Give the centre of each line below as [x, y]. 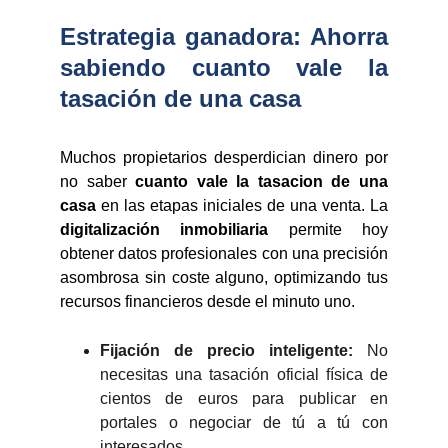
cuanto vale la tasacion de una [257, 181]
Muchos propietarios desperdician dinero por [224, 157]
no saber [93, 181]
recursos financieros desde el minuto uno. [207, 301]
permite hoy [328, 229]
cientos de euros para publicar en [244, 398]
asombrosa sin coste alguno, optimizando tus [224, 277]
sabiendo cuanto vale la [224, 67]
